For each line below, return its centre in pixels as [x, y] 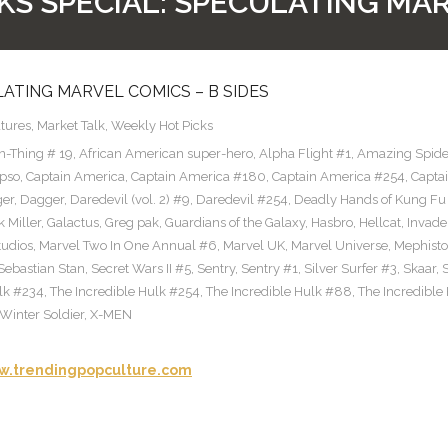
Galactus [73, 223]
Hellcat [380, 223]
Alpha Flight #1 [305, 154]
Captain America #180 [198, 177]
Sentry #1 [269, 269]
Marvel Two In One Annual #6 [128, 246]
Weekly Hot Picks [162, 126]
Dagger [42, 200]
